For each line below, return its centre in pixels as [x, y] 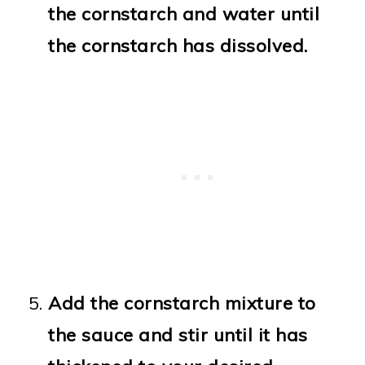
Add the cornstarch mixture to [182, 303]
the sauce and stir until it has [178, 334]
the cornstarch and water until [184, 13]
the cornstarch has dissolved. [178, 45]
